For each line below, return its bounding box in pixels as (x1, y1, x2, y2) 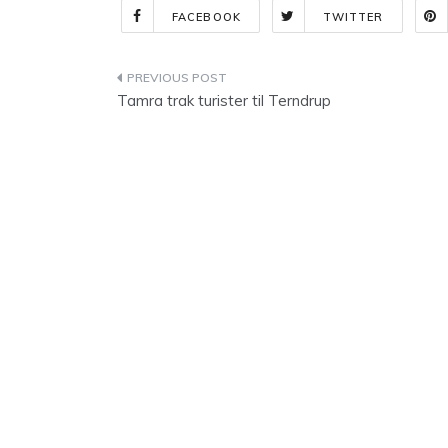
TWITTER (322, 10, 384, 24)
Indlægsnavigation (116, 68, 339, 95)
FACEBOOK (172, 10, 241, 24)
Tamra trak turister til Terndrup (117, 91, 331, 110)
